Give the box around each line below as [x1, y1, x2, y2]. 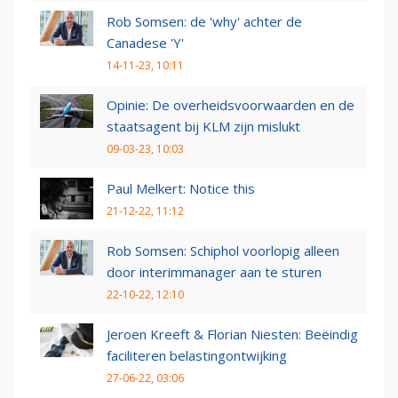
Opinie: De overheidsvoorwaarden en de [107, 96, 354, 115]
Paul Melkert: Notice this [107, 179, 255, 198]
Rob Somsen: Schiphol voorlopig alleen [107, 242, 339, 260]
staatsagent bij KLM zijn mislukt [107, 117, 300, 136]
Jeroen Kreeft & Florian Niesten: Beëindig [107, 325, 358, 344]
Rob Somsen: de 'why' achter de [107, 12, 302, 31]
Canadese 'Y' [107, 34, 184, 52]
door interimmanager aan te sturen [107, 263, 322, 282]
